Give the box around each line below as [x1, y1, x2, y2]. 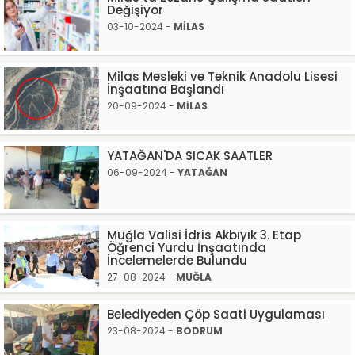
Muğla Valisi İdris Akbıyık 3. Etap [107, 227, 301, 243]
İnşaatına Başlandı [107, 81, 224, 97]
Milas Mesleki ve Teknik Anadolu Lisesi [107, 68, 338, 85]
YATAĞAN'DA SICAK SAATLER [107, 147, 273, 164]
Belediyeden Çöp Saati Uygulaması [107, 306, 325, 323]
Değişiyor [107, 2, 163, 18]
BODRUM [176, 324, 223, 338]
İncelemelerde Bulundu [107, 252, 247, 269]
